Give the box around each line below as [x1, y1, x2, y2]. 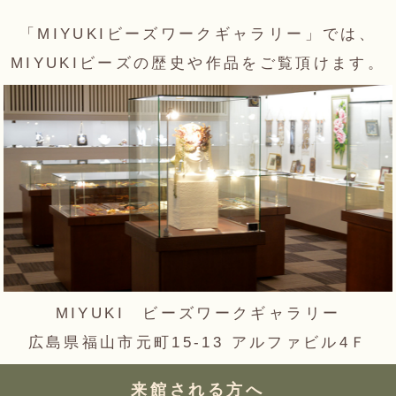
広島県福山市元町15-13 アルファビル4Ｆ [27, 333, 369, 351]
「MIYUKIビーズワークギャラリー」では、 [19, 26, 377, 42]
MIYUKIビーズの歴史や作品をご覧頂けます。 [10, 55, 386, 72]
